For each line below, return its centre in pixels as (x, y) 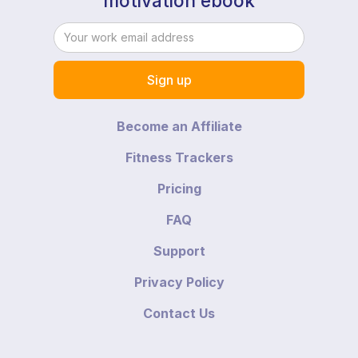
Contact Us (179, 313)
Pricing (179, 188)
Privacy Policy (179, 282)
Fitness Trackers (179, 157)
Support (179, 251)
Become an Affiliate (179, 126)
